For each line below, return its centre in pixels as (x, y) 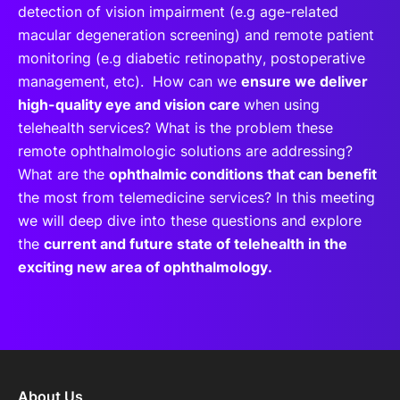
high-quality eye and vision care (131, 104)
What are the (63, 174)
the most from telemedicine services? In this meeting (196, 197)
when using (282, 104)
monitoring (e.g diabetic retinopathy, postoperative (192, 58)
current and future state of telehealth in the (196, 243)
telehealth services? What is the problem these (175, 127)
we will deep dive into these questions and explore (190, 220)
